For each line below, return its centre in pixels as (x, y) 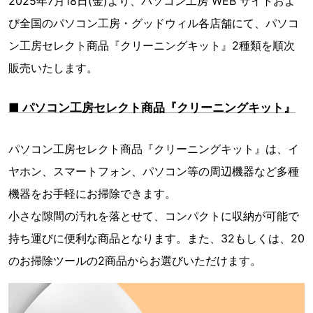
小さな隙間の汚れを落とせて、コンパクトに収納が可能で (154, 216)
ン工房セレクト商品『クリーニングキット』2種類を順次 (152, 45)
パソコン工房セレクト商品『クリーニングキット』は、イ (154, 149)
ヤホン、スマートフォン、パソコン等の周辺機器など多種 (154, 171)
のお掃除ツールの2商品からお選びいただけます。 (135, 261)
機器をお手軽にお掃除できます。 (92, 194)
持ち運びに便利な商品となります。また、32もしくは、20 (156, 238)
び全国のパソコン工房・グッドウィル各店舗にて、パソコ (154, 23)
